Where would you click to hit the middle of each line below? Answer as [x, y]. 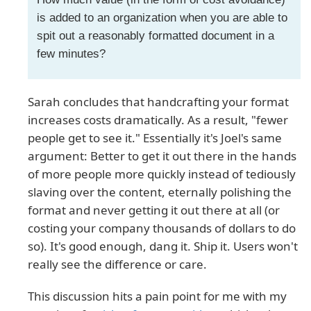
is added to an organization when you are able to [162, 18]
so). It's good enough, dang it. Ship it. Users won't [163, 246]
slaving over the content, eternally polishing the [160, 192]
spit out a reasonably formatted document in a [155, 36]
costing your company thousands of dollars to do [162, 228]
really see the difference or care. [117, 264]
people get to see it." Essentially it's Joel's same [155, 138]
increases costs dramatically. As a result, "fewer [158, 120]
